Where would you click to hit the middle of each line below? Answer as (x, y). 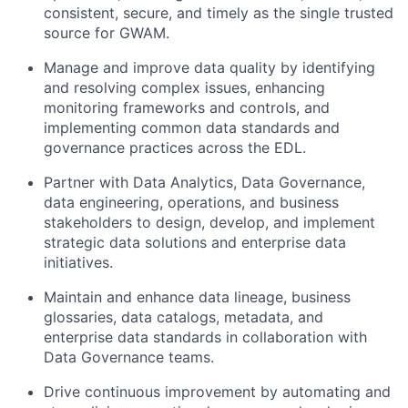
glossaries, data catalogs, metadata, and (184, 317)
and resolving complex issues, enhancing (184, 87)
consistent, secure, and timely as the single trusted (219, 13)
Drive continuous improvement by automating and (217, 392)
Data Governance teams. (129, 357)
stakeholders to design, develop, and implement (209, 222)
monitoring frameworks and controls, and (187, 107)
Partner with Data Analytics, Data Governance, (204, 182)
